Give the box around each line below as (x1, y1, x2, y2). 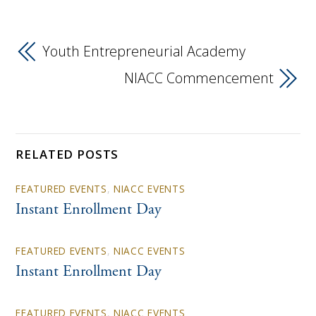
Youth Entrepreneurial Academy (42, 42, 245, 61)
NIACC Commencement (124, 68, 274, 88)
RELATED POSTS (16, 146, 119, 163)
